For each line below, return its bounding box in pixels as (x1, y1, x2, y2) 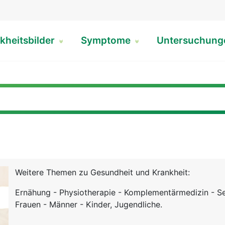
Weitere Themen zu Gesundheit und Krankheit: (15, 167, 190, 177)
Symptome (81, 35, 134, 46)
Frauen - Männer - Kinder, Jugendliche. (15, 199, 162, 209)
